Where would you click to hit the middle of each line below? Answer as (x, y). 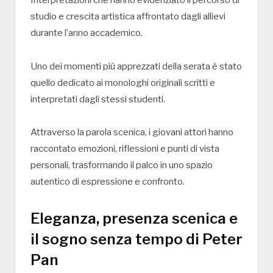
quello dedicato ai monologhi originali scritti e (123, 83)
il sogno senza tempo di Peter (136, 239)
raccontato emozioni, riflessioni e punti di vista (125, 149)
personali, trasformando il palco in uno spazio (122, 165)
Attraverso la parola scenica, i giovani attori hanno (132, 133)
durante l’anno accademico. (87, 33)
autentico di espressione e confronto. (108, 182)
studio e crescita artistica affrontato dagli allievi (128, 16)
